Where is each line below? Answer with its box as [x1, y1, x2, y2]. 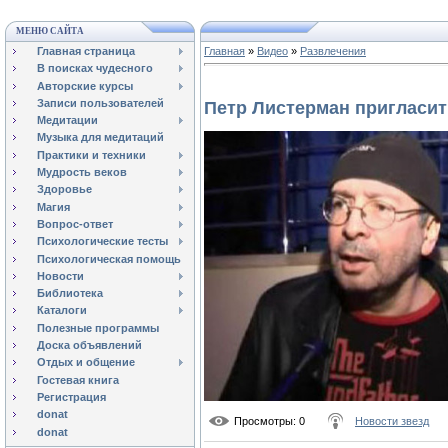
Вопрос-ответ [37, 217, 113, 230]
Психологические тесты [37, 235, 168, 248]
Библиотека [37, 287, 103, 300]
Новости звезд [355, 415, 429, 428]
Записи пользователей [37, 96, 164, 109]
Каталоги [37, 304, 87, 317]
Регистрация [37, 390, 106, 403]
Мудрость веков [37, 166, 127, 179]
